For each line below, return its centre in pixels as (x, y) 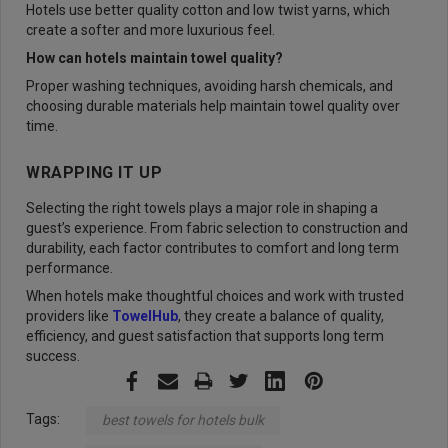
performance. (71, 268)
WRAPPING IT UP (94, 172)
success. (53, 356)
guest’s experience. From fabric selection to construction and (217, 228)
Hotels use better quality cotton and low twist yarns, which (208, 10)
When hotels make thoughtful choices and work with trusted (215, 296)
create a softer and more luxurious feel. (150, 30)
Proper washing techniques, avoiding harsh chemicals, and (209, 86)
